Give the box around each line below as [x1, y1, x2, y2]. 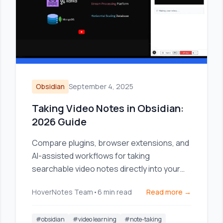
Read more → [146, 187, 191, 197]
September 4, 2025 [69, 82, 133, 91]
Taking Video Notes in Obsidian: [32, 102, 184, 115]
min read [104, 187, 132, 197]
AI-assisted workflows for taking [32, 150, 150, 161]
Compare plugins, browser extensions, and [32, 137, 189, 148]
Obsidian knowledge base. [32, 176, 128, 187]
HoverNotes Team [32, 187, 93, 197]
